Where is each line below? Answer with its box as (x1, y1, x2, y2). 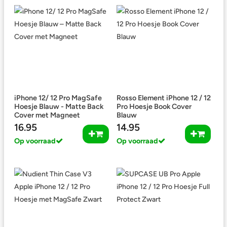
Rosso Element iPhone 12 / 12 (116, 93, 211, 102)
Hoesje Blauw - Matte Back (14, 102, 103, 111)
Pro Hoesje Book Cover (116, 102, 192, 111)
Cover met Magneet (14, 110, 80, 120)
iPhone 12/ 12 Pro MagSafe (14, 93, 102, 102)
